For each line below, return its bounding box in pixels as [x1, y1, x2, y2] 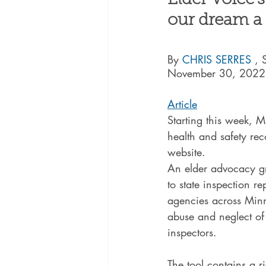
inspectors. [167, 225, 217, 239]
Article [167, 97, 197, 111]
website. [167, 145, 205, 159]
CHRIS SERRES [182, 52, 255, 66]
